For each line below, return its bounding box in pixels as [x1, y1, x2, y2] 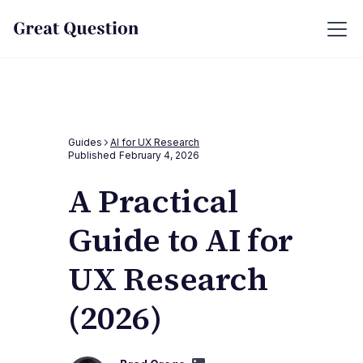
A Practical [68, 179, 238, 223]
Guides [68, 136, 102, 148]
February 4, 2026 [119, 149, 199, 161]
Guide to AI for [68, 218, 294, 262]
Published [68, 149, 116, 161]
